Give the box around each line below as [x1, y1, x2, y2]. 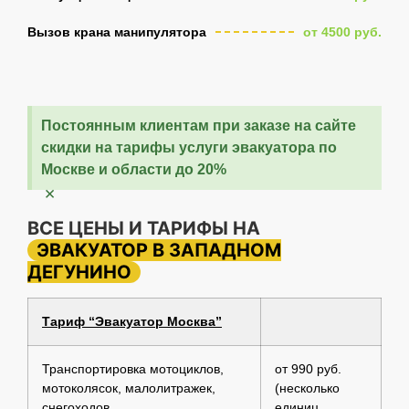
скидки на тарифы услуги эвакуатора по [41, 139, 337, 155]
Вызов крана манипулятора [27, 24, 206, 39]
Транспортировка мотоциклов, [42, 361, 224, 376]
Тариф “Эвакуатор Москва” [42, 313, 222, 329]
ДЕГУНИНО [27, 260, 131, 283]
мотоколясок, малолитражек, [42, 380, 215, 395]
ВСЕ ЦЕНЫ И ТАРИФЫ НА [27, 216, 260, 239]
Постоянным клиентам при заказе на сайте [41, 117, 356, 133]
